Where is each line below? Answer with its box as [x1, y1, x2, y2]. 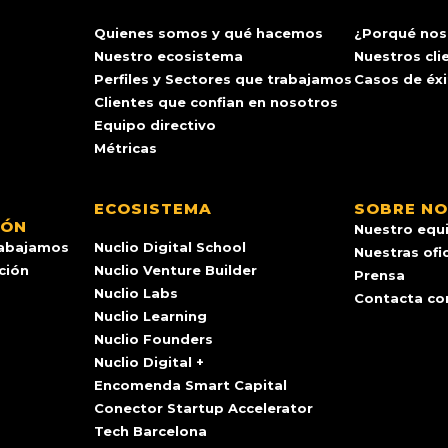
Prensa [354, 267, 405, 284]
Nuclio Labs [94, 285, 178, 302]
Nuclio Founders [94, 331, 213, 348]
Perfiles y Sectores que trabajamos [94, 71, 352, 88]
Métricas [94, 140, 157, 157]
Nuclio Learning [94, 308, 207, 325]
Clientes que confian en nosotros [94, 94, 338, 111]
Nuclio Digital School [94, 239, 246, 256]
